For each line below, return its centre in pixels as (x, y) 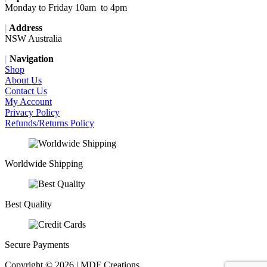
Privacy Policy (32, 112)
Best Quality (28, 204)
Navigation (30, 59)
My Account (28, 102)
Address (25, 28)
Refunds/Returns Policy (49, 123)
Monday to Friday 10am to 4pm (66, 7)
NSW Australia (33, 38)
